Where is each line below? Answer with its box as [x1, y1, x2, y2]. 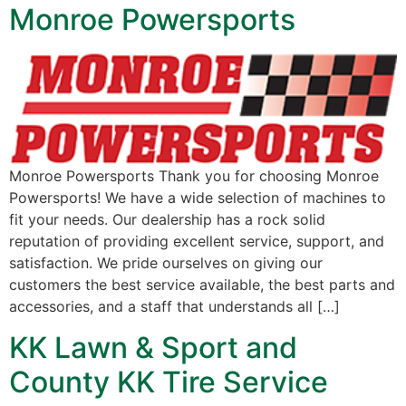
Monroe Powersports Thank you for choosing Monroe [9, 167, 379, 186]
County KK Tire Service [9, 363, 328, 400]
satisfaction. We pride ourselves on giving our [9, 254, 323, 273]
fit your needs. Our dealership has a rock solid [9, 210, 325, 229]
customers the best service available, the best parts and [9, 275, 395, 295]
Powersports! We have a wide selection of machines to [9, 188, 386, 208]
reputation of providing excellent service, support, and [9, 232, 384, 251]
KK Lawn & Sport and [9, 329, 297, 365]
